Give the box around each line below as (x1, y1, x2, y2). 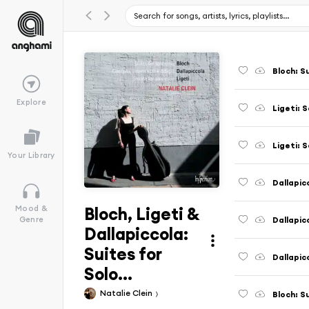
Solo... (84, 263, 132, 285)
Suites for (84, 243, 161, 265)
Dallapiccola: (84, 223, 188, 245)
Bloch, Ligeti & (84, 203, 199, 225)
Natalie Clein (100, 287, 154, 298)
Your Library (8, 150, 55, 161)
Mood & (15, 203, 48, 214)
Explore (16, 97, 47, 107)
